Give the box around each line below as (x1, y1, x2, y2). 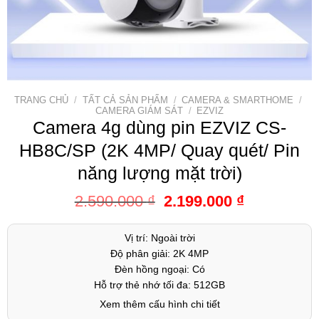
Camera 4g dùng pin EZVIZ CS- (33, 117, 286, 138)
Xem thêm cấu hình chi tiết (99, 298, 220, 310)
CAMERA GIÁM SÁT (95, 105, 183, 117)
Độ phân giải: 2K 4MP (110, 247, 209, 259)
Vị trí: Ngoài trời (124, 231, 195, 244)
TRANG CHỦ (14, 95, 69, 106)
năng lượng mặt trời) (77, 163, 242, 184)
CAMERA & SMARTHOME (182, 95, 294, 106)
